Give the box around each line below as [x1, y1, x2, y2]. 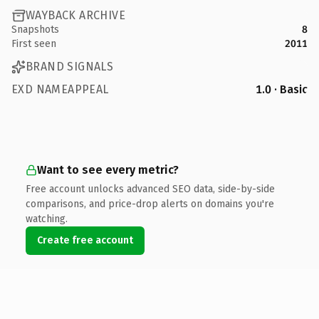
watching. [26, 212, 68, 225]
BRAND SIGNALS [26, 60, 114, 73]
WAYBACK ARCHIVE [26, 9, 125, 22]
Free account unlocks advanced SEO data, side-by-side [26, 182, 275, 195]
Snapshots [11, 23, 59, 36]
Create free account [37, 234, 133, 246]
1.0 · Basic [256, 82, 308, 96]
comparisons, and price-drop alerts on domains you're [26, 197, 274, 210]
